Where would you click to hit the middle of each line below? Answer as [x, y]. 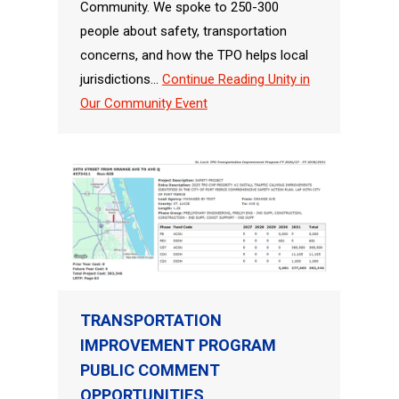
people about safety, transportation [183, 31]
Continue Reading [213, 79]
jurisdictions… [121, 79]
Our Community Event [143, 103]
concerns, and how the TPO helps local [194, 55]
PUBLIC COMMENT [150, 370]
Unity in [287, 79]
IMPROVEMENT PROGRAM [178, 345]
